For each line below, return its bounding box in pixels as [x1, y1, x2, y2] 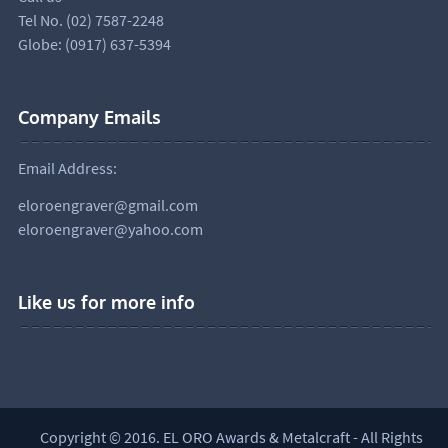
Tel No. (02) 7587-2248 [17, 10, 164, 31]
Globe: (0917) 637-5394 [17, 34, 171, 55]
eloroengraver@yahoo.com [17, 219, 203, 240]
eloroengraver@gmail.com [17, 195, 198, 216]
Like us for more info [17, 291, 195, 314]
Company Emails [17, 106, 161, 129]
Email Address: [17, 158, 117, 179]
